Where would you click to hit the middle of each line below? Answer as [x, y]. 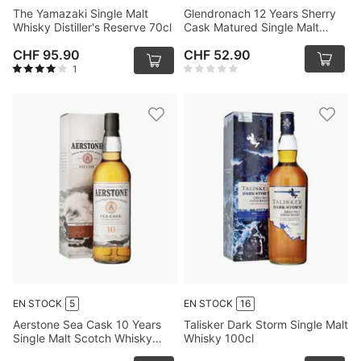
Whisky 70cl [216, 41]
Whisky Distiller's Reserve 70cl [92, 27]
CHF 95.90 [46, 55]
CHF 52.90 [217, 55]
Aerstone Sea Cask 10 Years [87, 324]
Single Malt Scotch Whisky [83, 338]
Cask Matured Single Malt [251, 27]
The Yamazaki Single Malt [81, 13]
